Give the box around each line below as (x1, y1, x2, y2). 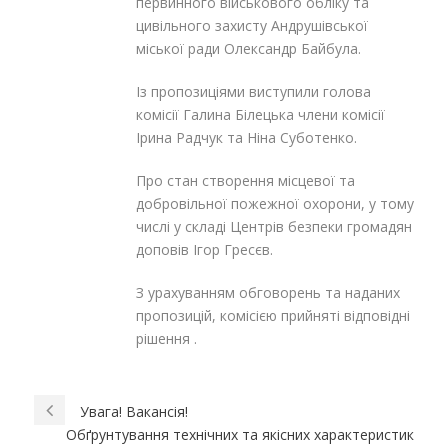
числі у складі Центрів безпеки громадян (136, 217, 412, 237)
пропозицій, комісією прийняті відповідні (136, 306, 410, 326)
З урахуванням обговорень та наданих (136, 283, 400, 303)
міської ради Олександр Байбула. (136, 39, 361, 59)
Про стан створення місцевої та (136, 171, 355, 191)
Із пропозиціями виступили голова (136, 82, 371, 102)
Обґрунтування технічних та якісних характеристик (66, 425, 414, 445)
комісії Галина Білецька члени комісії (136, 105, 385, 125)
